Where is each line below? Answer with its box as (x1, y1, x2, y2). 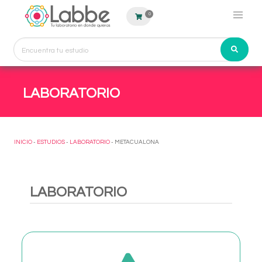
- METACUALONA (110, 139, 159, 145)
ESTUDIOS (37, 139, 65, 145)
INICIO (14, 139, 32, 145)
